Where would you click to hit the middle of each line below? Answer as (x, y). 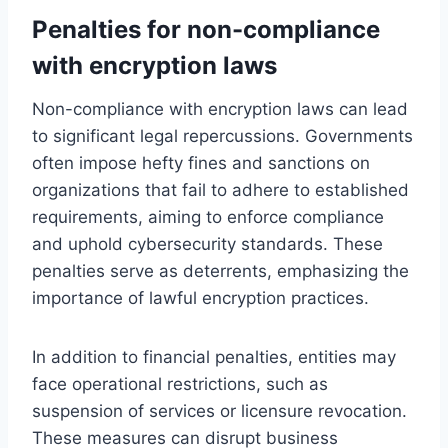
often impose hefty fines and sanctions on (201, 162)
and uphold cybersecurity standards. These (207, 243)
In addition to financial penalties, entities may (214, 356)
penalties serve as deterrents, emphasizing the (220, 270)
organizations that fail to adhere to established (220, 189)
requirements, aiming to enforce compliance (208, 216)
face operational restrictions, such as (180, 383)
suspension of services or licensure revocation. (219, 410)
